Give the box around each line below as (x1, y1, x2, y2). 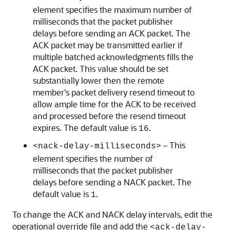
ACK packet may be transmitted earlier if (33, 40, 183, 50)
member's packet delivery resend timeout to (33, 87, 195, 98)
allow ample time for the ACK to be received (33, 99, 196, 109)
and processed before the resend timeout (33, 110, 186, 121)
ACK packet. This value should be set (33, 63, 168, 74)
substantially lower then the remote (33, 75, 164, 86)
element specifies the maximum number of (33, 4, 192, 15)
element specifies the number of (33, 153, 153, 164)
